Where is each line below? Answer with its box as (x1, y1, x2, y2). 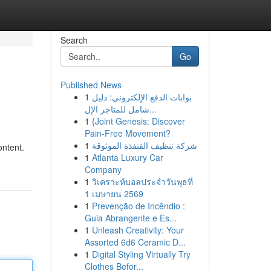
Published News (60, 79, 122, 91)
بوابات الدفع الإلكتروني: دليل (91, 91, 192, 103)
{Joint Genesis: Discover (91, 115, 185, 127)
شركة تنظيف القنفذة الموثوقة (91, 139, 197, 151)
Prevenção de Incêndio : (91, 200, 185, 212)
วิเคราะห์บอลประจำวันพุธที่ (91, 175, 193, 188)
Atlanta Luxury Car (91, 151, 163, 163)
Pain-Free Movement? (84, 127, 171, 139)
